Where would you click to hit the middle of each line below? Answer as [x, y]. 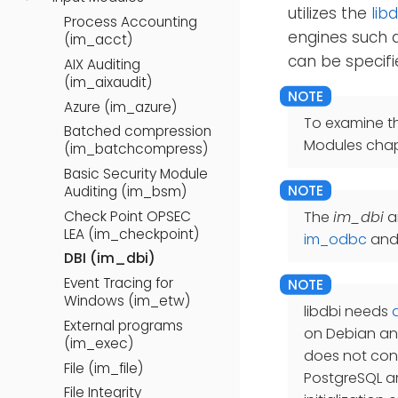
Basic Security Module [136, 173]
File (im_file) [103, 368]
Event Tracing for [119, 283]
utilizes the [330, 13]
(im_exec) [99, 343]
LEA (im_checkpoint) [131, 234]
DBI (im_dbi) [110, 259]
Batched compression [138, 131]
